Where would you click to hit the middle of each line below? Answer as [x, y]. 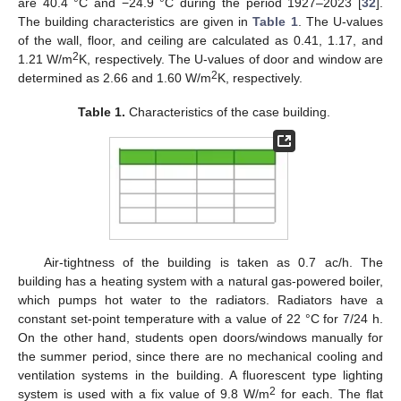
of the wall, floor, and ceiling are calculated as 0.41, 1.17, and [200, 40]
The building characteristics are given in [136, 21]
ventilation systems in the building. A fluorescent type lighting [200, 375]
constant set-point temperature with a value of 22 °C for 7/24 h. [200, 318]
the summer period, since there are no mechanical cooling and [200, 356]
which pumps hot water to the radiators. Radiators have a [200, 299]
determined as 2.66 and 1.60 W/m [115, 77]
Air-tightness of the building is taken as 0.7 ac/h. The [213, 262]
